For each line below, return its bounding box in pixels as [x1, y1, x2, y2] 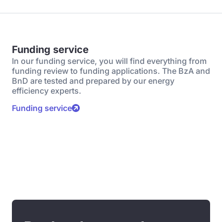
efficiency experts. [12, 86, 81, 96]
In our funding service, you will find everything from [12, 56, 207, 66]
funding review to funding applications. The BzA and [12, 66, 210, 76]
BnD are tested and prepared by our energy [12, 76, 174, 86]
